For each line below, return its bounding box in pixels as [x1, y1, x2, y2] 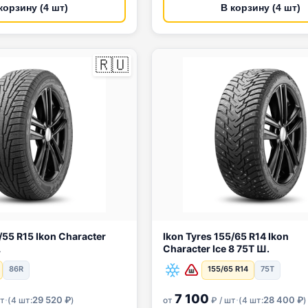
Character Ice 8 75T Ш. [163, 243, 269, 254]
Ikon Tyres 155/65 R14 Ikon [163, 230, 249, 242]
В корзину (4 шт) [221, 2, 300, 13]
